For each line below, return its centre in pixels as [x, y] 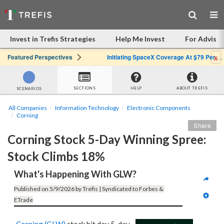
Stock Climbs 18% [56, 156]
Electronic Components [159, 108]
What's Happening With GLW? [75, 174]
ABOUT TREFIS [192, 88]
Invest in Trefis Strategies [53, 39]
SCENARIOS [29, 89]
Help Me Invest [140, 39]
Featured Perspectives [40, 57]
